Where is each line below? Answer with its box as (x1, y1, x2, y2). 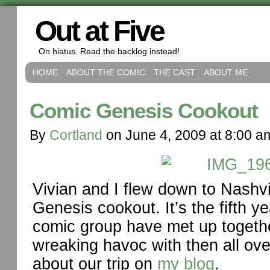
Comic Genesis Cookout (30, 99, 258, 122)
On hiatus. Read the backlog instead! (39, 46, 180, 56)
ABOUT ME (204, 67, 248, 77)
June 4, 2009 (125, 127, 206, 143)
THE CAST (154, 67, 195, 77)
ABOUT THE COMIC (66, 67, 145, 77)
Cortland (49, 127, 102, 143)
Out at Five (35, 15, 164, 47)
